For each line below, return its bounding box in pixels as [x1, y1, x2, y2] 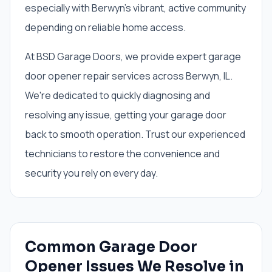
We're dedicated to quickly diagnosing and [25, 89, 210, 102]
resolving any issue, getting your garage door [25, 108, 226, 121]
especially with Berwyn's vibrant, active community [25, 1, 246, 15]
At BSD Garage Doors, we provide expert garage [25, 50, 241, 63]
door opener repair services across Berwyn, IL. [25, 69, 233, 83]
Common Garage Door [25, 238, 197, 256]
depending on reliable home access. [25, 21, 186, 34]
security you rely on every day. [25, 166, 158, 180]
